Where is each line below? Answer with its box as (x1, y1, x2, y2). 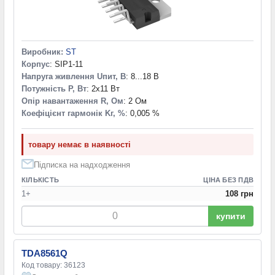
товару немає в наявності (28, 139, 131, 149)
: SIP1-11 (50, 59, 83, 69)
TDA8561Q (21, 247, 68, 258)
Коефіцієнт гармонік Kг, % (21, 108, 125, 118)
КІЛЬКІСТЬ (21, 176, 59, 184)
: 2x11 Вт (87, 83, 120, 93)
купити (216, 211, 246, 221)
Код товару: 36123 (21, 260, 85, 269)
